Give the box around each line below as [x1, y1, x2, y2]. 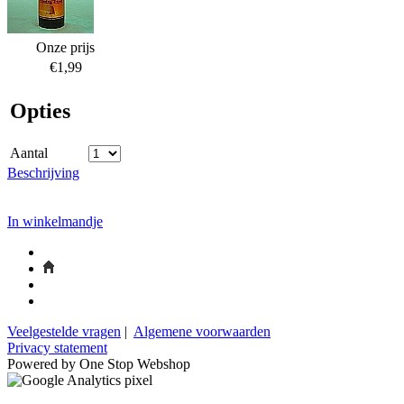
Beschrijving [7, 164, 79, 180]
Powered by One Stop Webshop [7, 355, 190, 372]
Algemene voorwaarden [133, 323, 271, 339]
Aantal [10, 144, 48, 161]
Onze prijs [36, 39, 95, 55]
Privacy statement [7, 339, 107, 355]
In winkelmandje [7, 213, 103, 229]
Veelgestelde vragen [7, 323, 121, 339]
